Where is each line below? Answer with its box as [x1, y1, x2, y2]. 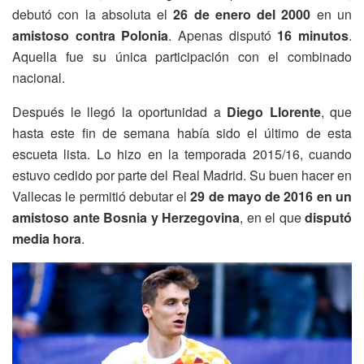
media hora [12, 228, 81, 248]
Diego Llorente [227, 102, 321, 121]
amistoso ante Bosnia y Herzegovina [12, 207, 240, 227]
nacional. [12, 67, 65, 87]
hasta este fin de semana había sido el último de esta [12, 123, 352, 142]
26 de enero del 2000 [173, 4, 311, 24]
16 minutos [277, 25, 349, 45]
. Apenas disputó [168, 25, 278, 45]
